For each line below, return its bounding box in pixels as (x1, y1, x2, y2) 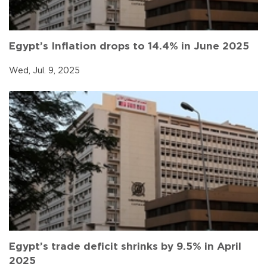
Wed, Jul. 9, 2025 (9, 66, 80, 75)
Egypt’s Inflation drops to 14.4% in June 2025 (9, 41, 249, 51)
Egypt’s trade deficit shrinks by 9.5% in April (9, 241, 241, 252)
